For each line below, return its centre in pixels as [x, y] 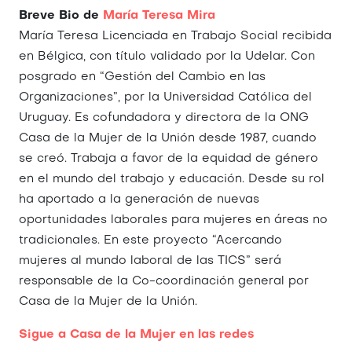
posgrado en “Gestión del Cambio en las [142, 77]
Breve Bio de [59, 16]
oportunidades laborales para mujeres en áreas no [173, 220]
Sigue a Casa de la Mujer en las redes [136, 335]
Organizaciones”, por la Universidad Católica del [165, 97]
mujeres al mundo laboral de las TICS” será [150, 261]
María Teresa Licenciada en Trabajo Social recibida [175, 36]
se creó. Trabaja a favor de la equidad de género [169, 159]
